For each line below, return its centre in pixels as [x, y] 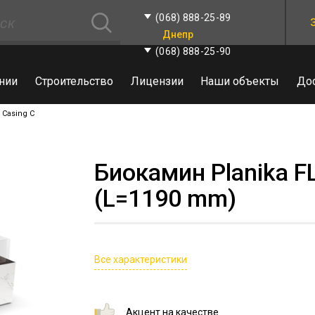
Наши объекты [240, 81]
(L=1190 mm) [165, 198]
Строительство [74, 81]
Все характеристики [141, 259]
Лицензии [157, 81]
